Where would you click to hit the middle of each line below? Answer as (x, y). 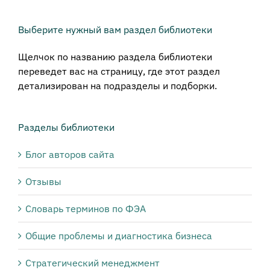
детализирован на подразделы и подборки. (118, 86)
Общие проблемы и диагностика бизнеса (119, 236)
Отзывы (43, 182)
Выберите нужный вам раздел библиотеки (115, 29)
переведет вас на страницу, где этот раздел (119, 71)
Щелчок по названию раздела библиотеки (115, 57)
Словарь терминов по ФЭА (86, 209)
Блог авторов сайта (70, 155)
